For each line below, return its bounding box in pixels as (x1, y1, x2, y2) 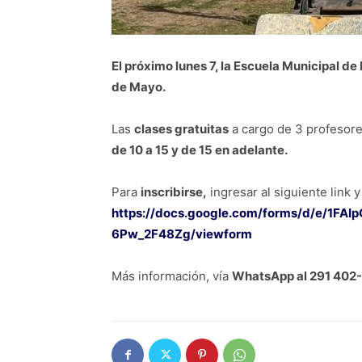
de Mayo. (112, 79, 166, 95)
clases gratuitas (134, 121, 229, 137)
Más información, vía (112, 268, 232, 284)
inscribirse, (141, 184, 207, 200)
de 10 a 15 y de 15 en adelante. (112, 142, 288, 158)
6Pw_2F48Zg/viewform (112, 226, 252, 242)
